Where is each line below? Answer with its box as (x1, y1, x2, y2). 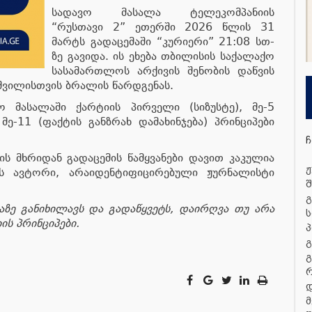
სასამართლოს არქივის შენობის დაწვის (52, 64, 274, 77)
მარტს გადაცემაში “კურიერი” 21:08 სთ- (52, 35, 274, 48)
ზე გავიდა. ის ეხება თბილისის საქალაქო (52, 49, 274, 63)
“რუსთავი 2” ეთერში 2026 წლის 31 (52, 20, 274, 33)
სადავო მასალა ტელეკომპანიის (52, 6, 274, 19)
